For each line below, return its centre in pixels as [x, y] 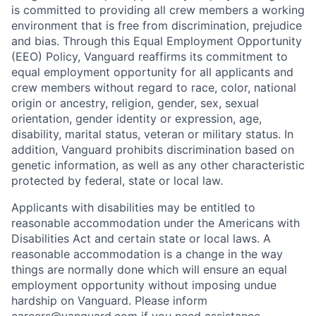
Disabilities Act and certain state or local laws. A [141, 239]
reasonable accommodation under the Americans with [156, 223]
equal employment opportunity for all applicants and [152, 72]
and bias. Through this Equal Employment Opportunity [157, 41]
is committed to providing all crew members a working [158, 10]
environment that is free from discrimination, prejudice [157, 26]
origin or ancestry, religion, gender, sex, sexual [135, 103]
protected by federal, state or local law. [117, 181]
